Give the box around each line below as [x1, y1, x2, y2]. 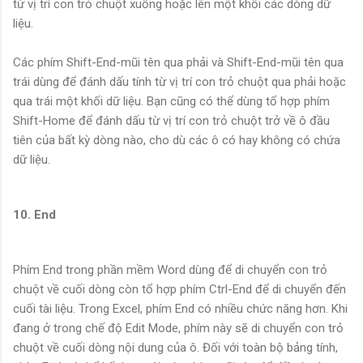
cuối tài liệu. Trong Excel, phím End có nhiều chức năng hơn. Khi [13, 301, 348, 317]
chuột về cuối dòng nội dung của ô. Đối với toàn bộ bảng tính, [13, 340, 338, 356]
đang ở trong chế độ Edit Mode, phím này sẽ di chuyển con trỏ [13, 321, 344, 336]
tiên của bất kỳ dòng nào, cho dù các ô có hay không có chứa [13, 133, 340, 148]
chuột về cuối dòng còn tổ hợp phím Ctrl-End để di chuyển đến [13, 282, 346, 297]
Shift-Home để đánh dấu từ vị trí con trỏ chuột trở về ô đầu [13, 113, 330, 129]
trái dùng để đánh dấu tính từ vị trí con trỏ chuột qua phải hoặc [13, 75, 346, 90]
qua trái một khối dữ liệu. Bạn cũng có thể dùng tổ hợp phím [13, 94, 330, 109]
